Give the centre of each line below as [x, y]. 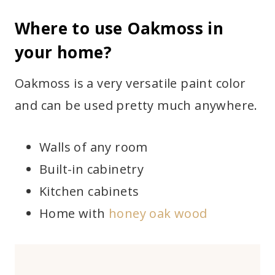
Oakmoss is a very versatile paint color [130, 83]
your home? [63, 52]
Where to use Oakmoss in [119, 28]
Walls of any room [94, 147]
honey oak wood [158, 213]
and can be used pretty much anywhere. [136, 105]
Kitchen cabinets [89, 191]
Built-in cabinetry [92, 169]
